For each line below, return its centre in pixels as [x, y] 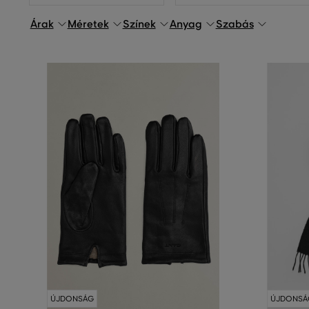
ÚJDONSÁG [72, 299]
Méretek [88, 24]
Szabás [235, 24]
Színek [139, 24]
